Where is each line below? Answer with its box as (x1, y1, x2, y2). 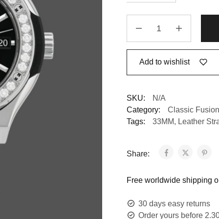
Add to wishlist (139, 58, 190, 66)
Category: (126, 105, 160, 114)
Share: (126, 149, 152, 158)
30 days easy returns (138, 199, 210, 208)
